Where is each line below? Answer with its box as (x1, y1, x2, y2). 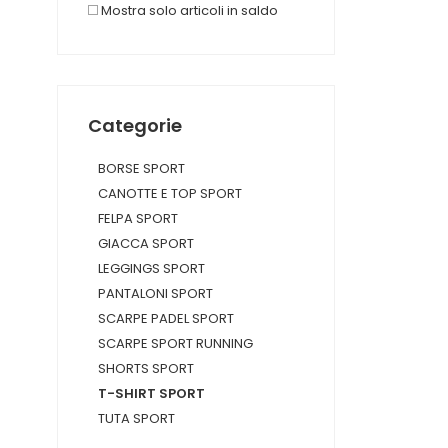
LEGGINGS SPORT (98, 259, 205, 278)
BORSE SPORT (98, 159, 185, 178)
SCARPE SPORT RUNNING (98, 334, 253, 353)
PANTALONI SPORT (98, 284, 213, 303)
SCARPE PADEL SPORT (98, 309, 234, 328)
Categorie (88, 113, 182, 138)
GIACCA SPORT (98, 234, 194, 253)
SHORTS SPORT (98, 359, 194, 378)
